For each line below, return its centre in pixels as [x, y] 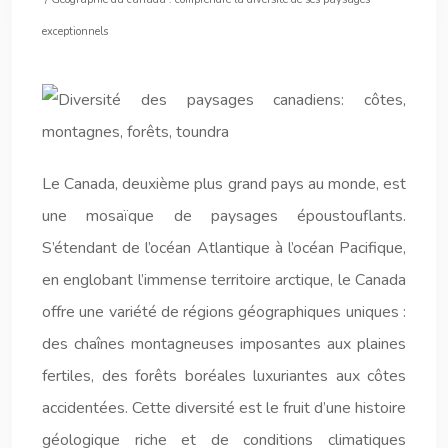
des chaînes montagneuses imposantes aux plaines [224, 343]
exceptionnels [75, 31]
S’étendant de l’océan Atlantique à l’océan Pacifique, [224, 247]
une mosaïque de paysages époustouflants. [224, 215]
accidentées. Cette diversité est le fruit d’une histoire [224, 407]
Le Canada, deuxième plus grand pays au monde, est [224, 183]
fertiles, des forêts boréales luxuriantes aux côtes [224, 375]
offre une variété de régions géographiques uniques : [224, 311]
